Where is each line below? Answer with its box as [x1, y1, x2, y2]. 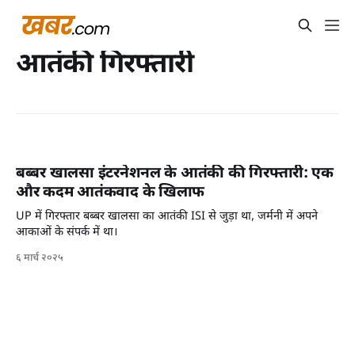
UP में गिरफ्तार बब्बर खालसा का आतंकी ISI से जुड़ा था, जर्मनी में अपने [16, 209, 318, 225]
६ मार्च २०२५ [16, 252, 63, 265]
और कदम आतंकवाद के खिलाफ [16, 183, 205, 204]
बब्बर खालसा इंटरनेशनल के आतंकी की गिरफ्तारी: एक [16, 164, 334, 185]
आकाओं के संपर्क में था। [16, 225, 118, 241]
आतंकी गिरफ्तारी [16, 48, 194, 83]
